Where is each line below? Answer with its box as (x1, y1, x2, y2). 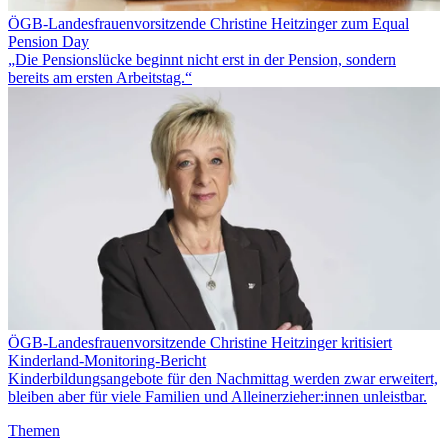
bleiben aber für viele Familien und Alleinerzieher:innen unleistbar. (8, 387, 427, 405)
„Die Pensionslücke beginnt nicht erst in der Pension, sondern (8, 50, 396, 68)
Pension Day (8, 32, 89, 50)
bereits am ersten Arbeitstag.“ (8, 68, 192, 86)
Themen (8, 421, 60, 439)
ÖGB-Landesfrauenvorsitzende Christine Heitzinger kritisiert (8, 333, 392, 351)
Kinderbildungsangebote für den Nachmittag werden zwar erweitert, (8, 369, 438, 387)
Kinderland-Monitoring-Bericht (8, 351, 206, 369)
